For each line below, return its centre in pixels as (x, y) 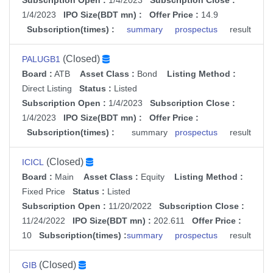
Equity (151, 177)
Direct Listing (47, 89)
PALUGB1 (41, 60)
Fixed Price (44, 192)
